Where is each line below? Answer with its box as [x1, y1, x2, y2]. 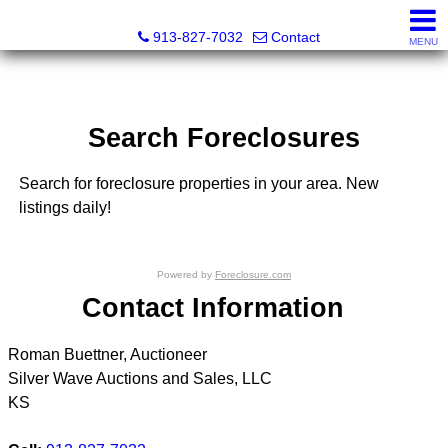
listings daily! [18, 199, 111, 217]
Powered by [156, 269, 215, 281]
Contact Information [82, 292, 345, 324]
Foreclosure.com [214, 269, 291, 281]
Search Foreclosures [87, 122, 360, 154]
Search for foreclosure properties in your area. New [18, 175, 379, 193]
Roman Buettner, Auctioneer [8, 345, 207, 363]
